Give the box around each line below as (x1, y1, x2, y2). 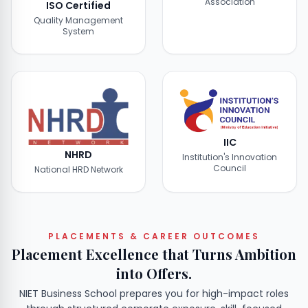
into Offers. (116, 263, 192, 283)
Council (213, 162, 246, 174)
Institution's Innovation (182, 151, 277, 163)
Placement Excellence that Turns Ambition (12, 244, 296, 263)
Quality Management (34, 14, 123, 26)
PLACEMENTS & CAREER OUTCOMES (48, 230, 260, 242)
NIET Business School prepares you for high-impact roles (19, 286, 289, 300)
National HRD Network (34, 163, 123, 175)
